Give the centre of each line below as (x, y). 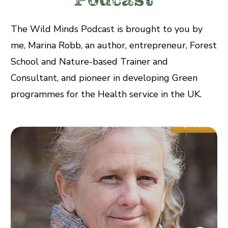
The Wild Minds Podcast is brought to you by (107, 29)
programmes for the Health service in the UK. (106, 94)
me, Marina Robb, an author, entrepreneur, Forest (114, 45)
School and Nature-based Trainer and (89, 61)
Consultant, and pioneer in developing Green (104, 78)
